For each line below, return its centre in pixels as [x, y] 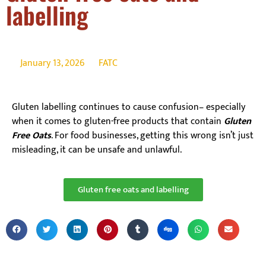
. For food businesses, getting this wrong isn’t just [152, 136]
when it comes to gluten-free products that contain [118, 122]
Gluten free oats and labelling [133, 189]
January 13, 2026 [52, 64]
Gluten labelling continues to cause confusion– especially [129, 107]
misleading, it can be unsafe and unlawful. [97, 150]
